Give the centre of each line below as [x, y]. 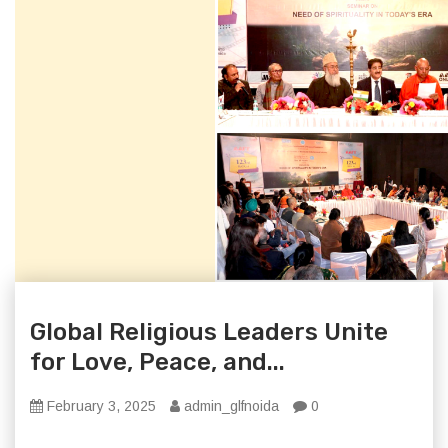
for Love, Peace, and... [157, 362]
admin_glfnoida [229, 406]
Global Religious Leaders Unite [209, 332]
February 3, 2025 [99, 406]
